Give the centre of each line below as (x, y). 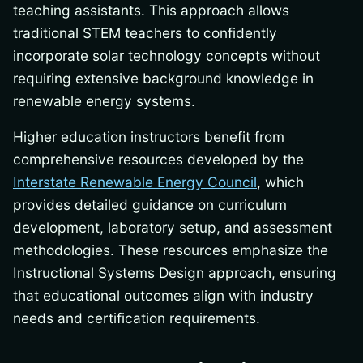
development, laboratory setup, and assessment (173, 227)
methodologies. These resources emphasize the (171, 250)
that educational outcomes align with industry (163, 295)
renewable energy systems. (104, 100)
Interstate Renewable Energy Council (135, 181)
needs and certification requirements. (137, 318)
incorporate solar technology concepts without (167, 55)
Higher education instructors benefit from (149, 136)
